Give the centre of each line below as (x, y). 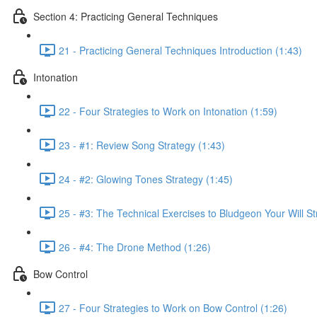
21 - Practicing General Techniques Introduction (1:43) (180, 50)
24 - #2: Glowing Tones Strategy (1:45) (146, 179)
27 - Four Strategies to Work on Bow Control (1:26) (173, 307)
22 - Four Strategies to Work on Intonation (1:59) (168, 111)
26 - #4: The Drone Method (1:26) (135, 247)
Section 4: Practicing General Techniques (126, 16)
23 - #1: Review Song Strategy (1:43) (142, 145)
